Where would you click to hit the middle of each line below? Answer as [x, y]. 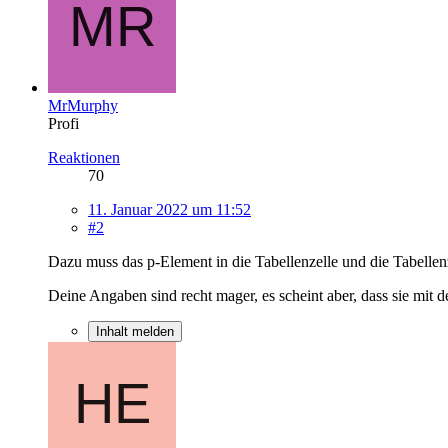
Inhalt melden [135, 331]
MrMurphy [83, 105]
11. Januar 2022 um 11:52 [169, 209]
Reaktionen [84, 157]
